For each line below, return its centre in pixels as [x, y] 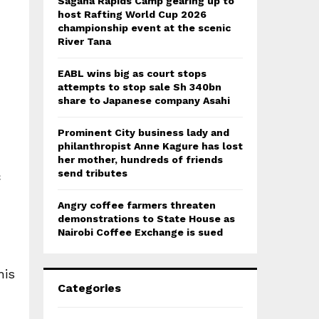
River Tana [84, 41]
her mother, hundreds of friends [140, 159]
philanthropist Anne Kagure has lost [150, 146]
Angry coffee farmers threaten [137, 205]
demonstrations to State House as [146, 219]
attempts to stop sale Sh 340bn [140, 87]
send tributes [93, 173]
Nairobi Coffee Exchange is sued [140, 232]
